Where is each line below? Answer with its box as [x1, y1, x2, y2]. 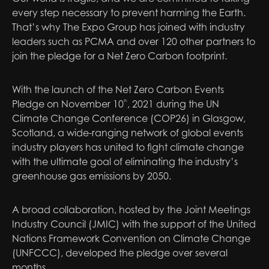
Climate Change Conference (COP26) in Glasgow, [12, 112, 246, 125]
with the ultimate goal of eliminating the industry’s [12, 156, 238, 168]
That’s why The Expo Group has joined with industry [12, 21, 245, 34]
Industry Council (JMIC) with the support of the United [12, 218, 256, 231]
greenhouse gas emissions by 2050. [12, 170, 171, 183]
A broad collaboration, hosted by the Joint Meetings [12, 204, 250, 216]
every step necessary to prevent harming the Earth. [12, 7, 248, 19]
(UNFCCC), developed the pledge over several [12, 247, 228, 259]
